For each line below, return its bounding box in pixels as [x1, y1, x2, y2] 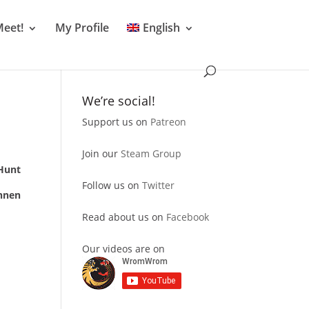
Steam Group [121, 147, 182, 160]
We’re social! [82, 92, 156, 109]
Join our [82, 147, 121, 160]
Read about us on [82, 210, 167, 223]
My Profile [55, 20, 110, 35]
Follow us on [82, 179, 143, 192]
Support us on [82, 115, 151, 128]
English [143, 20, 181, 35]
